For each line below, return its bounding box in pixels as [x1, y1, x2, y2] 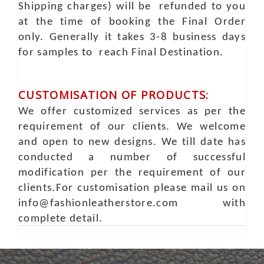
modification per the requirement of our [18, 167, 246, 179]
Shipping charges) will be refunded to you [18, 1, 246, 12]
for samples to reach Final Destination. [18, 47, 224, 58]
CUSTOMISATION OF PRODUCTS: [18, 87, 209, 102]
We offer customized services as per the [18, 106, 246, 117]
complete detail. [18, 213, 103, 225]
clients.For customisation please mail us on [18, 183, 246, 194]
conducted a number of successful [18, 152, 246, 163]
